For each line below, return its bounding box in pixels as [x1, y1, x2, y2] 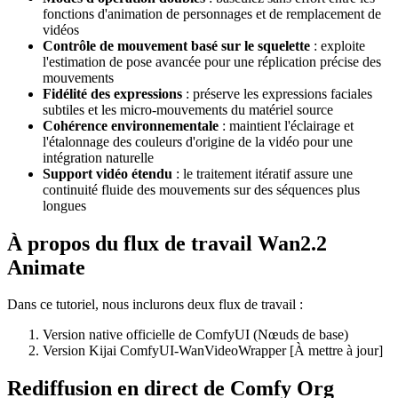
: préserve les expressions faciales [182, 85, 372, 101]
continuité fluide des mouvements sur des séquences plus [43, 181, 360, 197]
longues [43, 197, 86, 213]
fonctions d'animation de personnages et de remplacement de [43, 5, 381, 21]
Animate [7, 255, 85, 279]
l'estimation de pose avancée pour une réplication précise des [43, 53, 381, 69]
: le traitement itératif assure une [172, 165, 353, 181]
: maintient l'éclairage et [219, 117, 354, 133]
